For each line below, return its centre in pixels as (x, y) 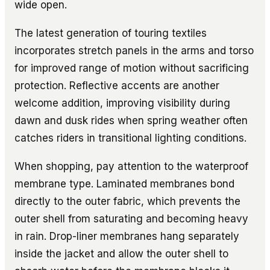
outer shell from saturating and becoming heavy (131, 218)
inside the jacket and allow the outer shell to (121, 253)
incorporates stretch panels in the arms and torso (134, 50)
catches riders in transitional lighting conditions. (130, 138)
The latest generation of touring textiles (111, 33)
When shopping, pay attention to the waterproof (131, 166)
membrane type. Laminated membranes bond (124, 184)
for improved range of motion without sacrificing (132, 68)
